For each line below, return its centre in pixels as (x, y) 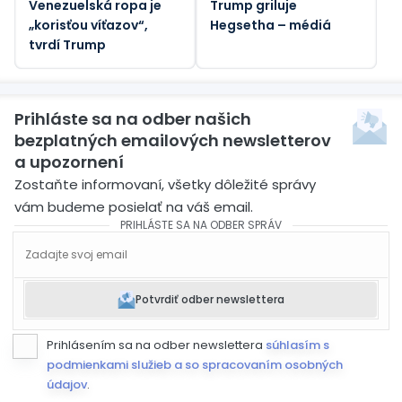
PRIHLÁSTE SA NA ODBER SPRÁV (201, 224)
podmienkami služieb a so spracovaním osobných (195, 364)
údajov (67, 384)
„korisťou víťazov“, (88, 25)
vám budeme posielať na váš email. (134, 206)
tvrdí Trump (67, 44)
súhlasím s (297, 345)
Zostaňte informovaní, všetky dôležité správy (165, 184)
